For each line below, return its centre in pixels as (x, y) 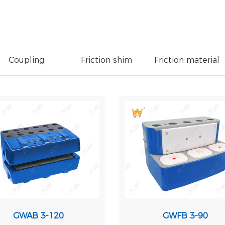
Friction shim (106, 60)
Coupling (26, 60)
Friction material (187, 60)
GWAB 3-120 (38, 216)
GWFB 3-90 (186, 216)
